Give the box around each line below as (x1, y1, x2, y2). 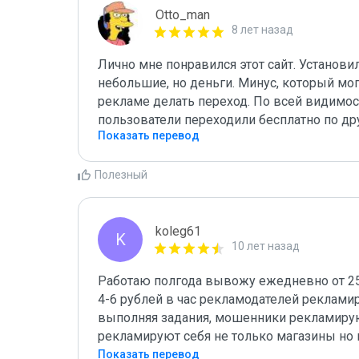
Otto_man (155, 7, 210, 22)
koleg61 (155, 224, 201, 239)
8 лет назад (232, 23, 293, 36)
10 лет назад (232, 240, 300, 252)
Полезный (95, 168, 147, 181)
